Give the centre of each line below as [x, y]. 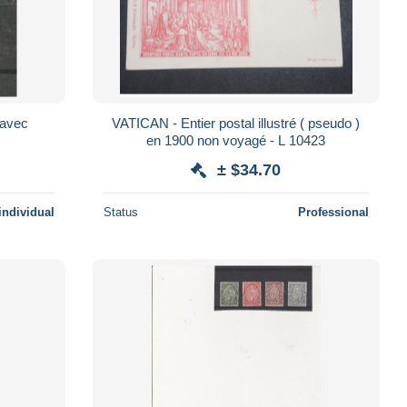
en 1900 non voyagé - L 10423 [236, 140]
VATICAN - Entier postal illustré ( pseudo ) [236, 123]
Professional [333, 212]
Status [120, 212]
